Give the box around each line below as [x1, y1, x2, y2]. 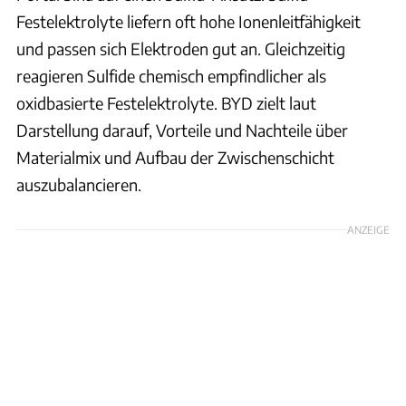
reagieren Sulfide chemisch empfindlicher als [16, 64, 326, 86]
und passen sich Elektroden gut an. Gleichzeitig [16, 37, 345, 59]
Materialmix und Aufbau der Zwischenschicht [16, 146, 334, 168]
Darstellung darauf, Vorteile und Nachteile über [16, 119, 348, 140]
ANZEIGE [347, 222, 390, 236]
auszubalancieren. [16, 173, 141, 195]
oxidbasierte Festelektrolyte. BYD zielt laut [16, 92, 316, 113]
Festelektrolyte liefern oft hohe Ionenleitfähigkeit [16, 10, 361, 32]
